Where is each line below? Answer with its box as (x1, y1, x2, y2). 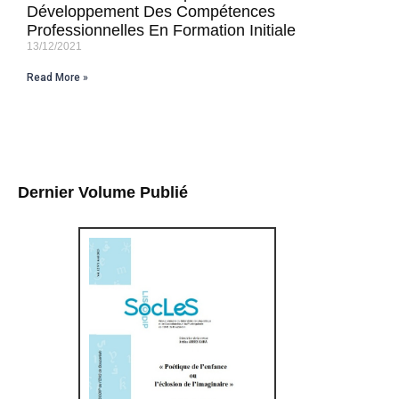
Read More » (27, 71, 88, 84)
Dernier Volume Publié (18, 183, 188, 201)
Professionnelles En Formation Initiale (27, 21, 296, 39)
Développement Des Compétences (27, 3, 275, 20)
